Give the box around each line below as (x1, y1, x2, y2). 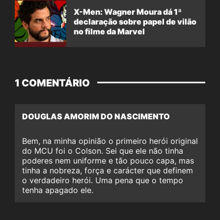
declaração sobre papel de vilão (74, 16, 196, 27)
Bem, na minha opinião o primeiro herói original (22, 136, 198, 146)
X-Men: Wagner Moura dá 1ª (74, 6, 182, 17)
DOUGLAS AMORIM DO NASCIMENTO (22, 111, 170, 122)
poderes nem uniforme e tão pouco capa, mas (22, 156, 194, 166)
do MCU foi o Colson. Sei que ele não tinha (22, 146, 183, 156)
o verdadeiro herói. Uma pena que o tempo (22, 175, 183, 186)
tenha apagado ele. (22, 185, 93, 195)
